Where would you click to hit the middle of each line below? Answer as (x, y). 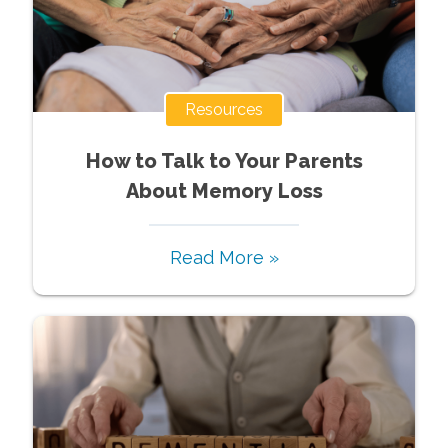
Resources (224, 109)
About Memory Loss (224, 190)
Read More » (224, 257)
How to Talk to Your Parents (224, 160)
